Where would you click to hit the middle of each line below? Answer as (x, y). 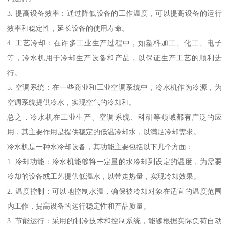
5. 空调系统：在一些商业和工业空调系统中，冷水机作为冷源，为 (114, 88)
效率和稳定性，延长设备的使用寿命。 (68, 28)
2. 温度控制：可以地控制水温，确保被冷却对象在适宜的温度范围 (114, 191)
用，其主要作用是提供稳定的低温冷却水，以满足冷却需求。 (104, 132)
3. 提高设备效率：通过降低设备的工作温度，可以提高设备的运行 (114, 14)
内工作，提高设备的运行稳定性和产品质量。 (79, 206)
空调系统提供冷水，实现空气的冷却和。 (72, 102)
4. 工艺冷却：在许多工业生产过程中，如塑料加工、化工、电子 (114, 43)
